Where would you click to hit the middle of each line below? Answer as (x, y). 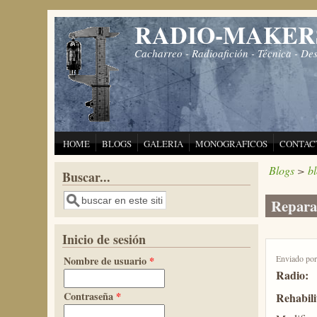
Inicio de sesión (104, 239)
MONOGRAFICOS (232, 144)
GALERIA (164, 144)
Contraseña (90, 296)
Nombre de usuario (107, 261)
